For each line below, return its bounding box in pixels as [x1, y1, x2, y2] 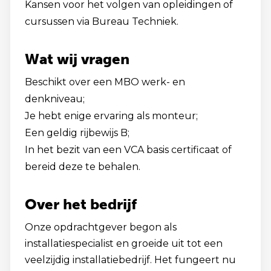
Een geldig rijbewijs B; [25, 127, 129, 139]
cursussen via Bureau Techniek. [25, 16, 178, 27]
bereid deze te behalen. [25, 161, 140, 172]
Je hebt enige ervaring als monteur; [25, 110, 198, 122]
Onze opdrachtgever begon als [25, 221, 177, 233]
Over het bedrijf [25, 195, 137, 213]
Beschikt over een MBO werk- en [25, 76, 185, 88]
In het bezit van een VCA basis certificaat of [25, 144, 232, 155]
